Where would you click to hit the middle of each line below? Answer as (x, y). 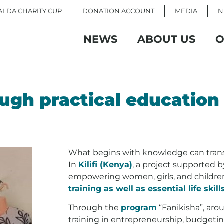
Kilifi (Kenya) (105, 165)
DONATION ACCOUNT (118, 11)
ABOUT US (166, 39)
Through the (95, 208)
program (139, 208)
